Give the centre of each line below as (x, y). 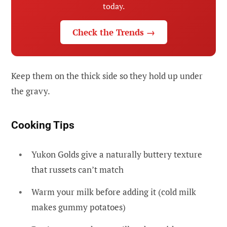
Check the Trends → (113, 32)
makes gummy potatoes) (79, 207)
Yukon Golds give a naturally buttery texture (117, 155)
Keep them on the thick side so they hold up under (107, 75)
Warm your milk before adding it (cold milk (114, 192)
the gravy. (31, 91)
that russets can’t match (78, 170)
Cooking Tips (43, 125)
